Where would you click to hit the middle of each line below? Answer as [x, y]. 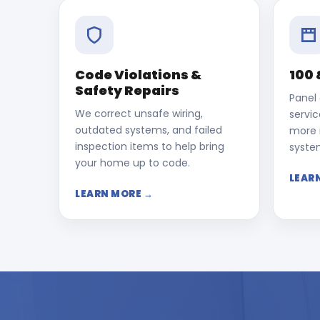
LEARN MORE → [114, 194]
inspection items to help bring [150, 146]
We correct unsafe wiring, [139, 114]
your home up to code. [132, 163]
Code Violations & [138, 75]
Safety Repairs [127, 90]
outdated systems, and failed [149, 130]
